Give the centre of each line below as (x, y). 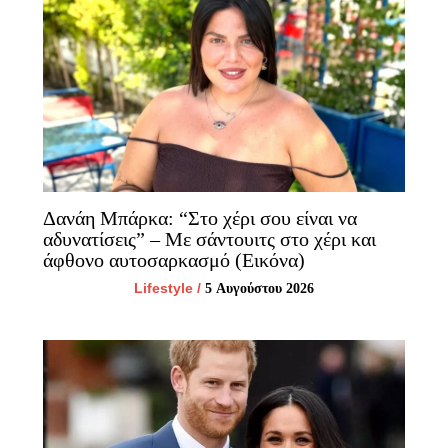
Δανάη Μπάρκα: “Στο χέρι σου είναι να (199, 217)
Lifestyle (163, 287)
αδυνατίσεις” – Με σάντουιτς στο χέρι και (209, 238)
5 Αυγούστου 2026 (259, 288)
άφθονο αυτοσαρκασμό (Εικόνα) (173, 259)
